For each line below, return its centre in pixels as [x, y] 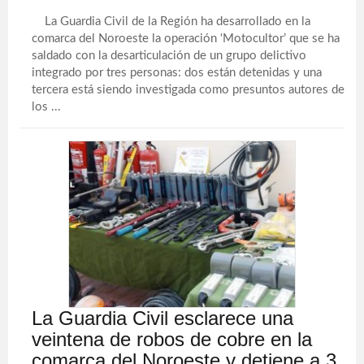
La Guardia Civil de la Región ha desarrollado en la [171, 22]
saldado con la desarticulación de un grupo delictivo [169, 56]
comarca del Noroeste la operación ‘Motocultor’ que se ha [186, 39]
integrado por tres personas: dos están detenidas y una [177, 73]
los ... [47, 107]
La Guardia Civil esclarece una [163, 318]
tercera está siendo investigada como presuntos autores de [188, 90]
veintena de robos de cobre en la [172, 339]
